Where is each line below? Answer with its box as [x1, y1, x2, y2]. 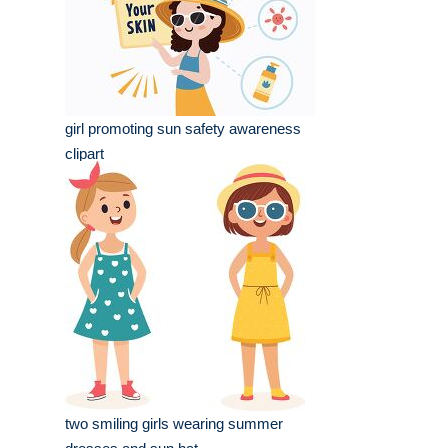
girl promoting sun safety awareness [65, 120, 301, 138]
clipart [65, 145, 104, 163]
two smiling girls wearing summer [65, 415, 283, 433]
